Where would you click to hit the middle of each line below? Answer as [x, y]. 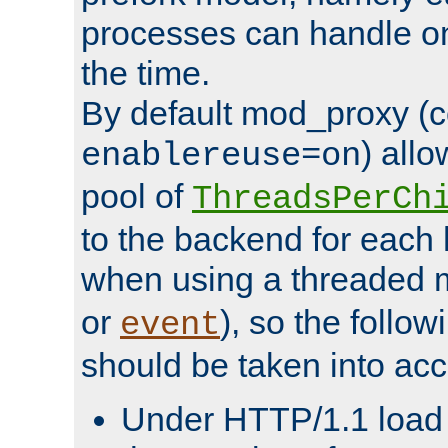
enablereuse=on [221, 155]
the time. [145, 72]
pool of [136, 195]
